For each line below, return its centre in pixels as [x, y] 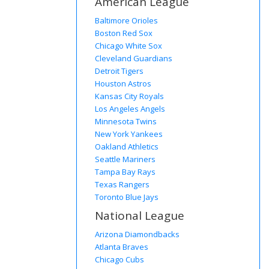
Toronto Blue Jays [127, 197]
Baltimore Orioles [126, 21]
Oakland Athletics [127, 147]
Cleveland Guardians [134, 59]
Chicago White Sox [128, 46]
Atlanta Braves [122, 247]
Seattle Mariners [125, 159]
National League [140, 215]
